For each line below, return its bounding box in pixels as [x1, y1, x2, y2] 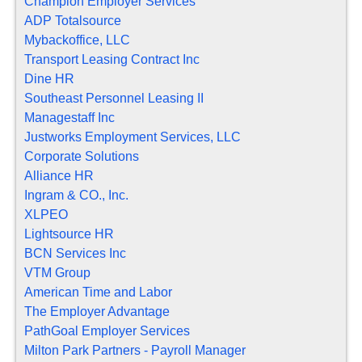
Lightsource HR [24, 227, 114, 242]
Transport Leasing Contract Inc [24, 53, 200, 67]
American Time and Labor [24, 285, 172, 300]
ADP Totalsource [24, 14, 121, 28]
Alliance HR [24, 169, 94, 183]
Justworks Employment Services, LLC [24, 130, 241, 145]
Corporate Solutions [24, 149, 139, 164]
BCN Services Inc [24, 246, 126, 261]
